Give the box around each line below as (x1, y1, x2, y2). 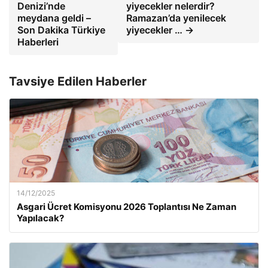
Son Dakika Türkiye (17, 23, 105, 36)
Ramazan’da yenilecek (126, 11, 226, 24)
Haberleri (17, 35, 59, 48)
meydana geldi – (17, 11, 91, 24)
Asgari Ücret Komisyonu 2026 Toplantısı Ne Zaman (17, 200, 236, 212)
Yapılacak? (17, 212, 64, 224)
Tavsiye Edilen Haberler (9, 74, 147, 89)
